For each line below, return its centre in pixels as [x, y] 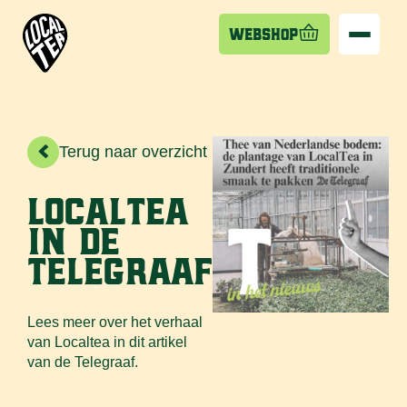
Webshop [263, 34]
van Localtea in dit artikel [107, 342]
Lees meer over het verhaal [115, 322]
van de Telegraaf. [83, 362]
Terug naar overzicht [133, 152]
